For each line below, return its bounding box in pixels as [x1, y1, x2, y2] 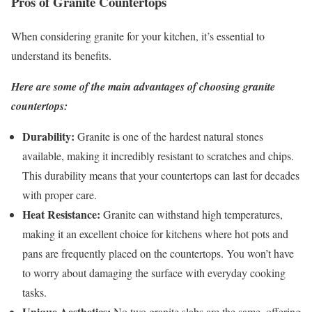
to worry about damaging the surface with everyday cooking [22, 265, 286, 281]
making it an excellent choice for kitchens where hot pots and [22, 226, 288, 242]
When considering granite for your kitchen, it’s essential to [11, 29, 265, 44]
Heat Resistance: [22, 206, 100, 223]
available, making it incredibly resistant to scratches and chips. [22, 148, 294, 164]
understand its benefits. [11, 48, 111, 63]
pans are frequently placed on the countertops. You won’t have [22, 246, 294, 261]
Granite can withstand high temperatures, [100, 207, 283, 222]
